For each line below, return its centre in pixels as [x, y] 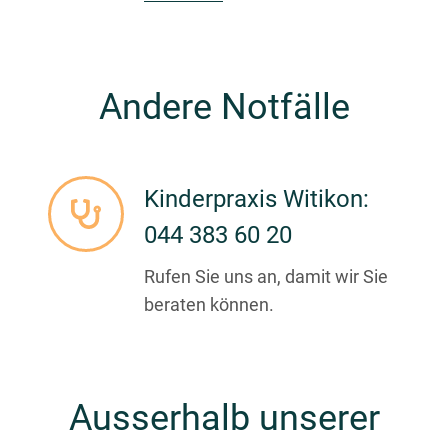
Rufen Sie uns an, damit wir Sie [266, 277]
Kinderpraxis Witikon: [256, 199]
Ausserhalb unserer [224, 418]
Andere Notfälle [224, 107]
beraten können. [209, 305]
